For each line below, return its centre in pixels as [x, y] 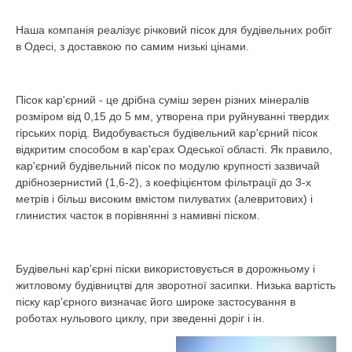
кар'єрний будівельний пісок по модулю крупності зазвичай [168, 166]
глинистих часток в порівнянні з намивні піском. [138, 215]
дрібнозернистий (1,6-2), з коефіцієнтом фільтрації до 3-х [163, 182]
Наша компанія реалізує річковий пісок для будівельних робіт [174, 30]
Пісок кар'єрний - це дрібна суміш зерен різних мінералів [162, 100]
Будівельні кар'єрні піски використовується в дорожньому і [165, 269]
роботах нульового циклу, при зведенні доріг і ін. [140, 318]
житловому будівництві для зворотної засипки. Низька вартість [176, 285]
